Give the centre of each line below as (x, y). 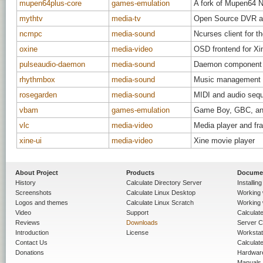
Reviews (28, 223)
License (137, 233)
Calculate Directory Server (164, 183)
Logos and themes (42, 203)
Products (140, 173)
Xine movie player (224, 141)
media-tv (126, 18)
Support (137, 213)
